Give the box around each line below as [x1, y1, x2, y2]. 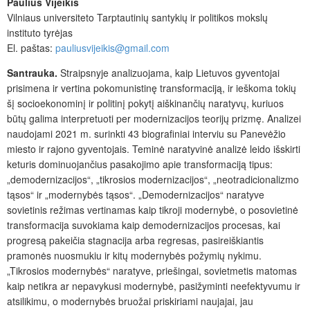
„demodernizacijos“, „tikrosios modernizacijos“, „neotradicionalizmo [7, 172, 299, 186]
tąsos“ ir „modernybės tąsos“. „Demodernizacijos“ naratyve [7, 187, 264, 201]
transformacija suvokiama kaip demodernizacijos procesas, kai [7, 217, 280, 232]
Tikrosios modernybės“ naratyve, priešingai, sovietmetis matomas [10, 263, 297, 277]
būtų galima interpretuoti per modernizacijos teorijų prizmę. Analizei [7, 111, 301, 125]
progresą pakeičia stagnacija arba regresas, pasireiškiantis [7, 232, 264, 247]
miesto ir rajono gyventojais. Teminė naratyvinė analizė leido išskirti [7, 141, 300, 156]
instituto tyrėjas [7, 25, 73, 39]
